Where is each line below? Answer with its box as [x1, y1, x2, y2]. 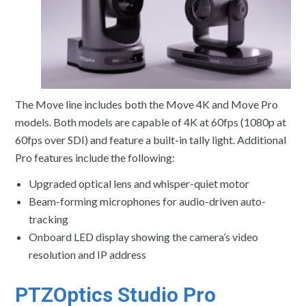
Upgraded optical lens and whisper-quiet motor [29, 176, 250, 190]
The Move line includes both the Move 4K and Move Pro [15, 97, 279, 111]
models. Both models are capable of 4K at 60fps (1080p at [15, 115, 287, 128]
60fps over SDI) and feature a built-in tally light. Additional [15, 133, 287, 146]
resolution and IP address [29, 247, 147, 261]
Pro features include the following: [15, 150, 176, 164]
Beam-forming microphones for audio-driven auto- [29, 194, 266, 208]
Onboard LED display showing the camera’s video [29, 229, 259, 243]
